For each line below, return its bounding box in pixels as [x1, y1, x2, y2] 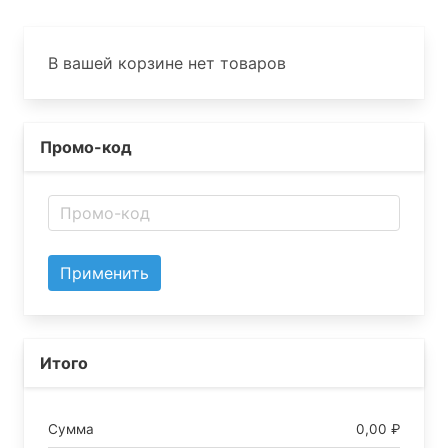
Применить [60, 262, 149, 283]
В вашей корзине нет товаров [48, 52, 286, 73]
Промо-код [40, 136, 132, 157]
